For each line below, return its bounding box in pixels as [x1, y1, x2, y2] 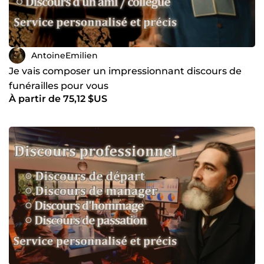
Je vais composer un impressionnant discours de [9, 65, 242, 77]
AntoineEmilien [31, 49, 98, 61]
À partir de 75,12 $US [9, 93, 107, 105]
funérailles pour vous [9, 80, 108, 92]
